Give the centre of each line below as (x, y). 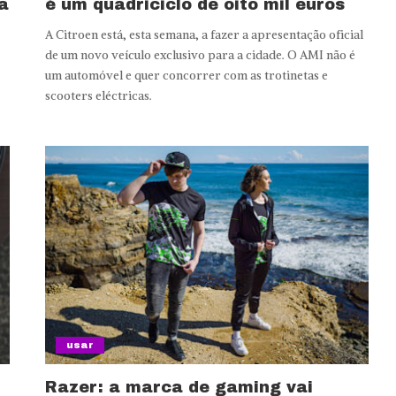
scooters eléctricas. (98, 95)
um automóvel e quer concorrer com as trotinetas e (186, 75)
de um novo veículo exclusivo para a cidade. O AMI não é (200, 55)
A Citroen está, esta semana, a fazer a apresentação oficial (204, 34)
